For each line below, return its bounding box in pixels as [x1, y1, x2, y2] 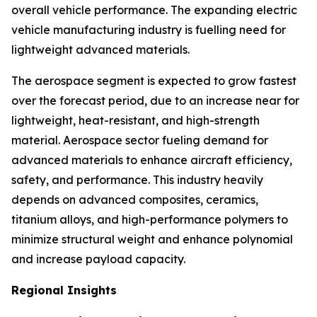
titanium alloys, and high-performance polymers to [11, 212, 288, 226]
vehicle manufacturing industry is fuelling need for [11, 22, 286, 37]
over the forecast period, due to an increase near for [11, 93, 299, 108]
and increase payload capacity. [11, 251, 185, 266]
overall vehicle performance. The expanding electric [11, 2, 297, 17]
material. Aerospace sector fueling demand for [11, 132, 268, 147]
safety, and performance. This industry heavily [11, 172, 263, 187]
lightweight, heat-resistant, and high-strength [11, 113, 260, 127]
